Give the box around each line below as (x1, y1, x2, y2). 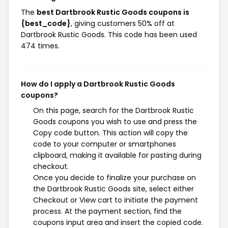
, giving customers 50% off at (71, 18, 175, 28)
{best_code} (21, 18, 71, 28)
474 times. (21, 41, 60, 51)
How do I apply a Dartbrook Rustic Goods (21, 79, 175, 89)
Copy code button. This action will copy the (33, 128, 188, 138)
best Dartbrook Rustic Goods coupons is (37, 7, 189, 17)
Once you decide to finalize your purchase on (33, 173, 196, 183)
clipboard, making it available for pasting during (33, 150, 202, 160)
